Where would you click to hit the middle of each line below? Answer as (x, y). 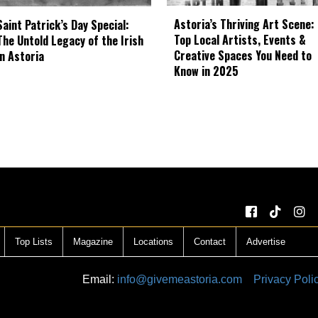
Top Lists (34, 242)
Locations (153, 242)
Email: (100, 280)
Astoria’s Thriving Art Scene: (244, 24)
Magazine (93, 242)
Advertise (266, 242)
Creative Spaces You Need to (243, 56)
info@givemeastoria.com (180, 280)
